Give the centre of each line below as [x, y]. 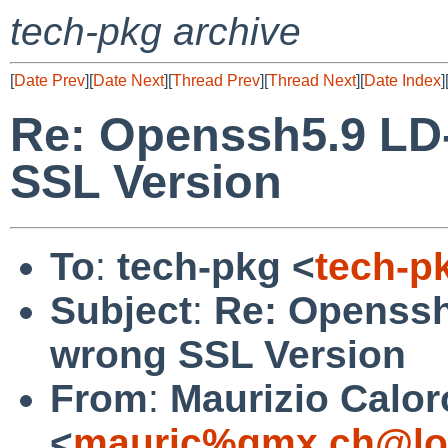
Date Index [402, 80]
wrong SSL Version [228, 354]
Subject [121, 310]
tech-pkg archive [155, 31]
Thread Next [312, 80]
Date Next [128, 80]
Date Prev [49, 80]
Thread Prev [216, 80]
